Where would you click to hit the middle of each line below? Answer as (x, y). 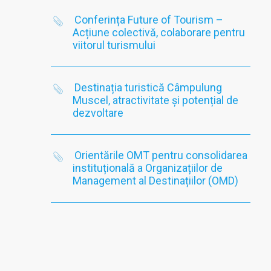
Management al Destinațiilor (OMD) (156, 181)
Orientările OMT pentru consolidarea (161, 155)
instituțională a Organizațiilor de (148, 168)
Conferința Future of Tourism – (149, 20)
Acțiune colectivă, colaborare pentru (159, 32)
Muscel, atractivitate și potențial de (156, 100)
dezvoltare (98, 113)
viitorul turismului (114, 45)
